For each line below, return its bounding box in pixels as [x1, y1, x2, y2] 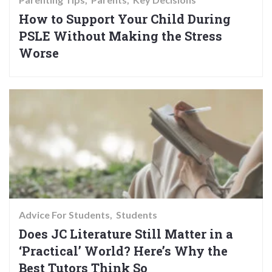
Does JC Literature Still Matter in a [19, 225, 233, 242]
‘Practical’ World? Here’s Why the [19, 242, 228, 259]
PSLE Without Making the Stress [19, 27, 222, 44]
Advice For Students [19, 208, 110, 220]
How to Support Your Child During [19, 10, 231, 27]
